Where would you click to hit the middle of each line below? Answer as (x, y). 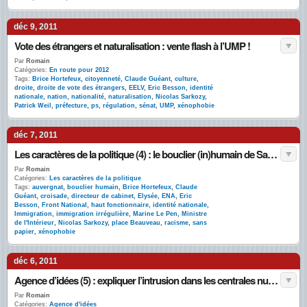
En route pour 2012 (79, 70)
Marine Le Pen (155, 214)
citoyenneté (103, 79)
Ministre (194, 214)
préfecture (71, 106)
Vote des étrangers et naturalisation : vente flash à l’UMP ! (132, 46)
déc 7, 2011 (36, 135)
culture (186, 79)
